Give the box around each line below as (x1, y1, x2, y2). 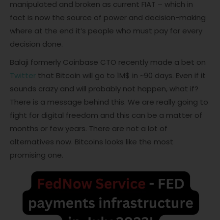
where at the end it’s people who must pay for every (10, 26, 202, 36)
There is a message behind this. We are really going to (10, 97, 208, 108)
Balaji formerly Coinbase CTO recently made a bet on (10, 57, 206, 68)
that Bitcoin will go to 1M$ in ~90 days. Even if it (36, 70, 206, 81)
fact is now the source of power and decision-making (10, 12, 206, 23)
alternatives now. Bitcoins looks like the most (10, 137, 173, 147)
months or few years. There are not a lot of (10, 123, 167, 134)
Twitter (10, 70, 36, 81)
